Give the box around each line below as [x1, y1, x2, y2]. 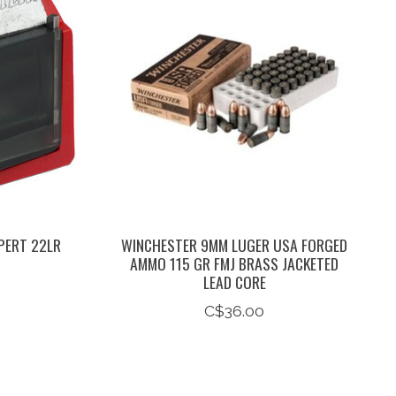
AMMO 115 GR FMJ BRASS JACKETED [130, 251, 339, 275]
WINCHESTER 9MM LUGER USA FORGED [121, 232, 348, 256]
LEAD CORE [202, 270, 266, 293]
